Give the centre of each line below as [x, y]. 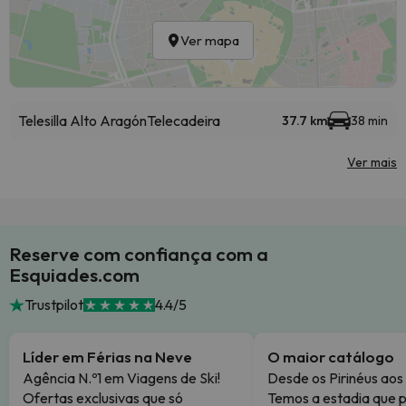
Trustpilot [53, 304]
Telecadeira [184, 121]
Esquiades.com [74, 275]
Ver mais [372, 162]
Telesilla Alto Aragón [82, 121]
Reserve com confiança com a [139, 254]
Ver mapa [210, 40]
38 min [369, 121]
